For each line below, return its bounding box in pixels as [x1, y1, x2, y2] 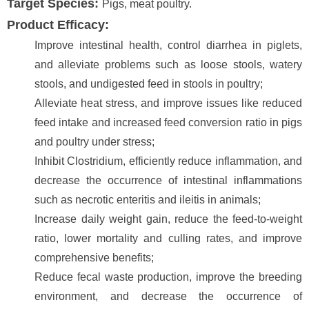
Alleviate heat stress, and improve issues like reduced [34, 97, 302, 109]
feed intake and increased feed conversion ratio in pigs [34, 117, 302, 128]
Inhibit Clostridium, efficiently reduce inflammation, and [34, 155, 302, 167]
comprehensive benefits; [34, 252, 154, 263]
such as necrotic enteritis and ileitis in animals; [34, 194, 261, 206]
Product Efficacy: [7, 18, 109, 32]
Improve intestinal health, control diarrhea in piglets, [34, 39, 302, 51]
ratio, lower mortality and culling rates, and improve [34, 232, 302, 244]
